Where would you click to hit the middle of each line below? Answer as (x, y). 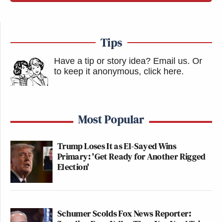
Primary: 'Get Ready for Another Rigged (132, 157)
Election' (74, 167)
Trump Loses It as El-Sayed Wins (117, 146)
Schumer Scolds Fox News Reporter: (124, 214)
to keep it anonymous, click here (118, 72)
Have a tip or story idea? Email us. (122, 61)
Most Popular (111, 119)
